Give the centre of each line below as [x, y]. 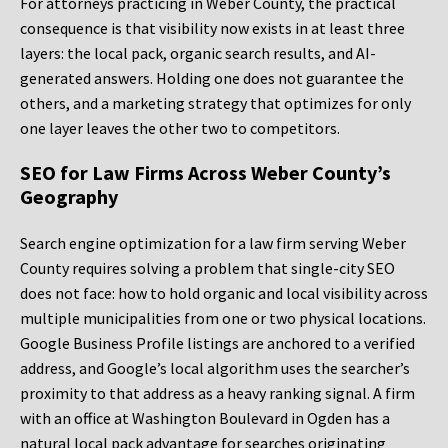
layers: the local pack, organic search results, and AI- [198, 53]
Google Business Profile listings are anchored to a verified [217, 343]
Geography [69, 197]
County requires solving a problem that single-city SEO [207, 268]
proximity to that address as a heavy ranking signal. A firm [217, 393]
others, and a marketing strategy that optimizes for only [215, 103]
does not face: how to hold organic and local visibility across [224, 293]
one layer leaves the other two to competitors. [180, 128]
